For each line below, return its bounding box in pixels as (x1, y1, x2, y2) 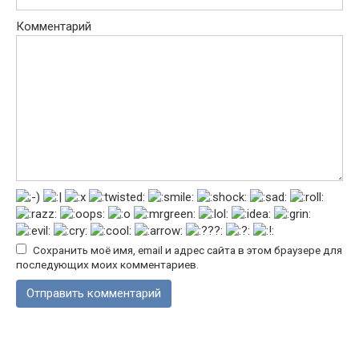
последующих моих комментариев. (16, 258, 199, 272)
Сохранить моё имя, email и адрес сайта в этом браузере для (33, 244, 342, 257)
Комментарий (16, 19, 91, 34)
